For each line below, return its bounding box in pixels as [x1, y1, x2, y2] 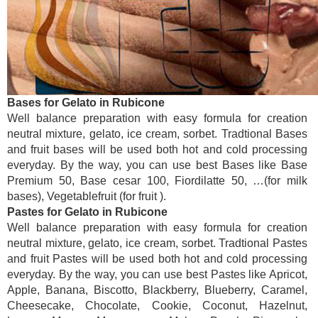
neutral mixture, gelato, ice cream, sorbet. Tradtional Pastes [7, 236, 307, 249]
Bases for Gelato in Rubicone [7, 96, 165, 109]
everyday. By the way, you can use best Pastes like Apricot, [7, 268, 307, 280]
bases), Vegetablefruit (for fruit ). [7, 190, 166, 202]
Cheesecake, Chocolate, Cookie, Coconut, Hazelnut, [7, 299, 307, 312]
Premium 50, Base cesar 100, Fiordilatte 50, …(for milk [7, 174, 307, 187]
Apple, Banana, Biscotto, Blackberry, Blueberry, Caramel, [7, 283, 307, 296]
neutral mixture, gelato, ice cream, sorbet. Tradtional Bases [7, 127, 307, 140]
